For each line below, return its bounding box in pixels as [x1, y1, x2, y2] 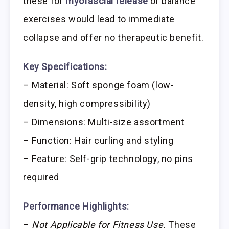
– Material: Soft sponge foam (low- [23, 80, 174, 91]
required [23, 172, 59, 183]
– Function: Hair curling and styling [23, 135, 174, 146]
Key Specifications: [23, 61, 107, 73]
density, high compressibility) [23, 98, 151, 109]
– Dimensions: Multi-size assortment [23, 117, 185, 128]
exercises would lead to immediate [23, 14, 175, 25]
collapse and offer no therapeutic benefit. [23, 32, 204, 43]
